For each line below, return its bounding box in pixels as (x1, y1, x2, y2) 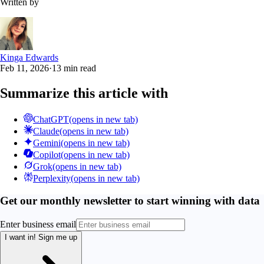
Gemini (33, 137, 61, 148)
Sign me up (38, 233, 77, 242)
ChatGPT (33, 114, 69, 124)
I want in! (5, 233, 38, 242)
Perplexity (33, 173, 71, 183)
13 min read (52, 62, 96, 73)
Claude (33, 126, 60, 136)
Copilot (33, 149, 61, 160)
